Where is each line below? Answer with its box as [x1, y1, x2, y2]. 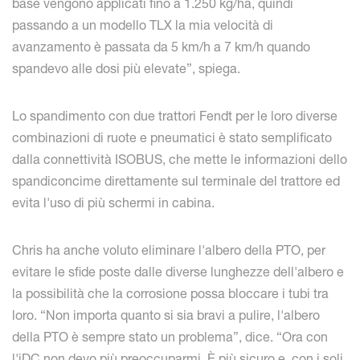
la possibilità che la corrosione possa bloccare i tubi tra [12, 285, 329, 302]
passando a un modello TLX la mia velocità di [12, 17, 273, 34]
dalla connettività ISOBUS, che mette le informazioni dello [12, 151, 347, 168]
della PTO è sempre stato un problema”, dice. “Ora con [12, 329, 328, 346]
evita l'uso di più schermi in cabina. [12, 194, 215, 211]
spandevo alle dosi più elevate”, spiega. [12, 60, 240, 77]
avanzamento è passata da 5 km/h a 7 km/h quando [12, 39, 310, 55]
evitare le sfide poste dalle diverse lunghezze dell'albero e [12, 264, 344, 280]
